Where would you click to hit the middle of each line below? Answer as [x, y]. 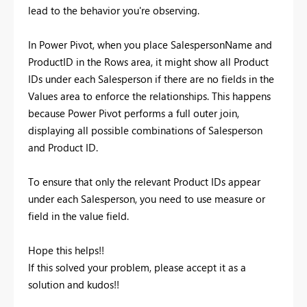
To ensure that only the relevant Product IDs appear [144, 182]
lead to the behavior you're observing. [114, 11]
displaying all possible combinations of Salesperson [145, 131]
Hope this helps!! [66, 250]
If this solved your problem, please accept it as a [137, 268]
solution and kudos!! [74, 285]
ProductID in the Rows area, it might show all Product [148, 62]
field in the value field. [78, 216]
